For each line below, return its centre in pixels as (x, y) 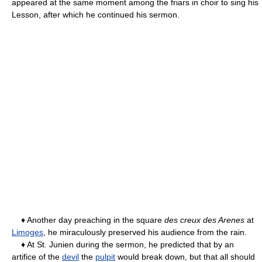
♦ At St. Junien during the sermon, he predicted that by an (123, 244)
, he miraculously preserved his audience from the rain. (145, 232)
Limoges (27, 232)
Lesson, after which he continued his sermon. (96, 14)
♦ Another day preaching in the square (88, 220)
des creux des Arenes (204, 220)
